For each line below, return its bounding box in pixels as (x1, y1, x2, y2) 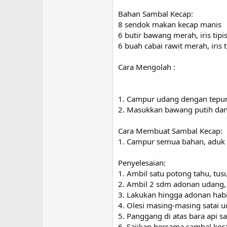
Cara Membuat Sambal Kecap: (118, 126, 222, 136)
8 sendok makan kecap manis (118, 19, 221, 29)
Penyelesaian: (118, 158, 166, 168)
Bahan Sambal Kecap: (118, 9, 193, 19)
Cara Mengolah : (118, 62, 175, 72)
